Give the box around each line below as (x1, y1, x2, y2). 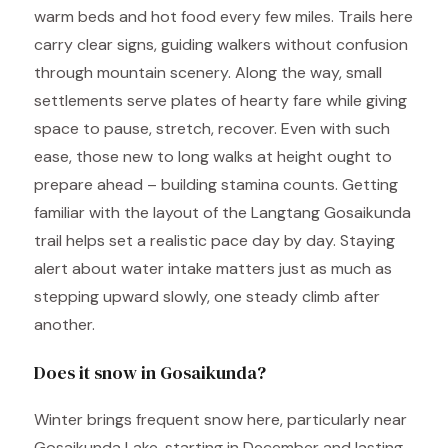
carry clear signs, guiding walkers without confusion (34, 34, 408, 55)
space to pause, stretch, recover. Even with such (34, 118, 390, 139)
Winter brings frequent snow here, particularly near (34, 409, 407, 430)
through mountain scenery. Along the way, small (34, 62, 382, 83)
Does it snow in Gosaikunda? (34, 360, 266, 385)
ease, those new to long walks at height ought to (34, 146, 392, 167)
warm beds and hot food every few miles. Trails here (34, 6, 413, 27)
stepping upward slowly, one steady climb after (34, 286, 380, 307)
